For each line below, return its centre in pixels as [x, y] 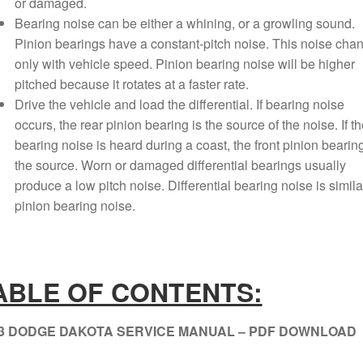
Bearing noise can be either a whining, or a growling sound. [184, 23]
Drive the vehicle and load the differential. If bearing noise [179, 105]
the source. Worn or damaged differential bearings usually [180, 165]
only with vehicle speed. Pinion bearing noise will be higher [184, 64]
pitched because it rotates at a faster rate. [131, 84]
